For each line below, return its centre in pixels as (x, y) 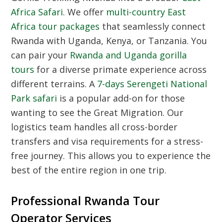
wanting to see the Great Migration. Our (97, 113)
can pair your (41, 55)
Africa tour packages (55, 27)
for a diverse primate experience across (121, 70)
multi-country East (146, 12)
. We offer (85, 12)
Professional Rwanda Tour (85, 201)
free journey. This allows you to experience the (111, 156)
